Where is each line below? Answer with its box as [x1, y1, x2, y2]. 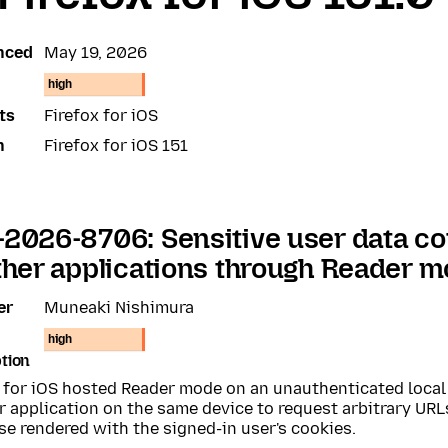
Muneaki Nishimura [44, 298, 194, 317]
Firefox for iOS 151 [44, 136, 188, 155]
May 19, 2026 [44, 43, 147, 62]
